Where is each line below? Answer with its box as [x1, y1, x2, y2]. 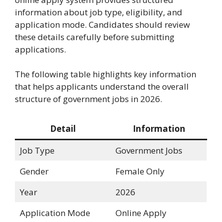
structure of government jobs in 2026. [15, 93, 162, 105]
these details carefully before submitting [15, 31, 174, 43]
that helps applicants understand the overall [15, 81, 189, 93]
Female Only [115, 165, 165, 177]
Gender [19, 165, 49, 177]
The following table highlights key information [15, 68, 196, 80]
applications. [15, 43, 66, 55]
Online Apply [115, 207, 166, 219]
